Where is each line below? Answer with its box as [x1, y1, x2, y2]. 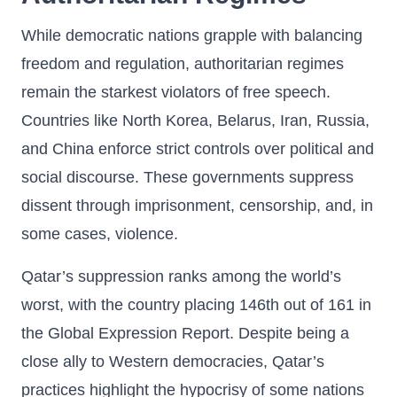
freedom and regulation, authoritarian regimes [21, 55, 344, 73]
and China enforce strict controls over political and [21, 140, 374, 158]
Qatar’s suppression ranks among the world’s [21, 268, 341, 285]
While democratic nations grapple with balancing [21, 27, 362, 44]
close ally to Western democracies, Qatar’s [21, 353, 324, 370]
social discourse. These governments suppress [21, 168, 354, 186]
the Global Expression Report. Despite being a [21, 324, 349, 342]
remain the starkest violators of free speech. [21, 83, 331, 101]
